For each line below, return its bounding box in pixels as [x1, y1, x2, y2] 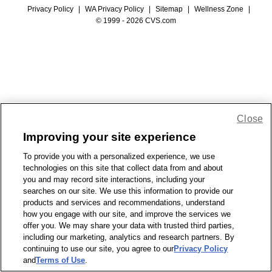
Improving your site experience [23, 131, 197, 143]
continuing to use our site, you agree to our [23, 244, 174, 253]
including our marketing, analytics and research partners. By [23, 233, 235, 242]
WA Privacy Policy [84, 5, 144, 13]
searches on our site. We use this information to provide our [23, 186, 234, 195]
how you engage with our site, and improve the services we [23, 209, 231, 219]
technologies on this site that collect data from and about [23, 163, 223, 172]
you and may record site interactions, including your [23, 175, 205, 184]
